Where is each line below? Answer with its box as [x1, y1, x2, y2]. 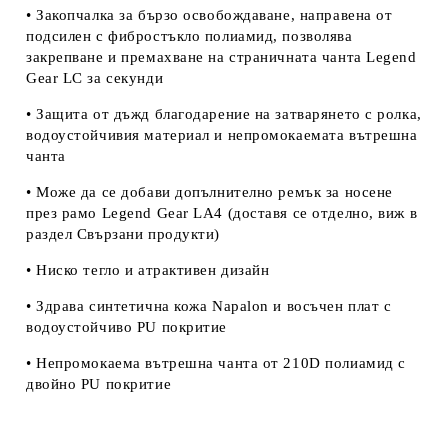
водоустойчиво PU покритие [26, 318, 227, 335]
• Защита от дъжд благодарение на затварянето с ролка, [26, 105, 422, 122]
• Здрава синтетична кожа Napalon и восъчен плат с [26, 297, 392, 314]
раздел [26, 225, 77, 242]
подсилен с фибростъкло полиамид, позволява [26, 27, 353, 44]
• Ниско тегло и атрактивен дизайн [26, 261, 270, 278]
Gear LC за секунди [26, 69, 164, 86]
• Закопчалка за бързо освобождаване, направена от [26, 6, 393, 23]
